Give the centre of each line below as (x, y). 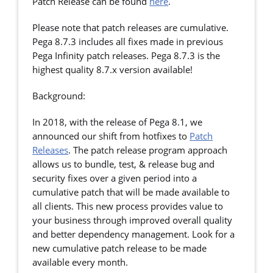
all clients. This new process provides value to (128, 206)
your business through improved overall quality (133, 220)
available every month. (80, 262)
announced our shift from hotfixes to (111, 136)
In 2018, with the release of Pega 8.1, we (118, 122)
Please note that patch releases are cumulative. (131, 27)
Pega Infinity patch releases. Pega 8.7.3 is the (126, 55)
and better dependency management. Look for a (134, 234)
